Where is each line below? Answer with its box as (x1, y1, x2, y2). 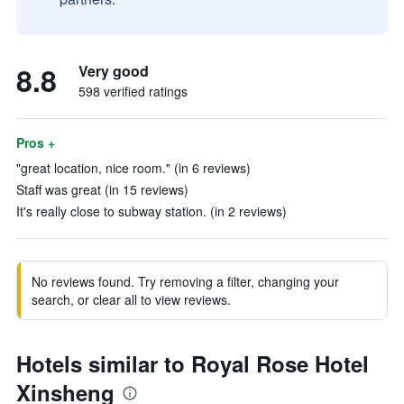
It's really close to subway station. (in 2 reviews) (16, 202, 287, 220)
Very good (78, 60, 149, 81)
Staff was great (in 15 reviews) (16, 180, 188, 198)
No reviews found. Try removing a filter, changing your (32, 272, 339, 290)
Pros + (16, 133, 55, 151)
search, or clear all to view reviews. (32, 290, 231, 308)
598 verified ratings (78, 82, 188, 100)
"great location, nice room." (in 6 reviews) (16, 159, 251, 177)
